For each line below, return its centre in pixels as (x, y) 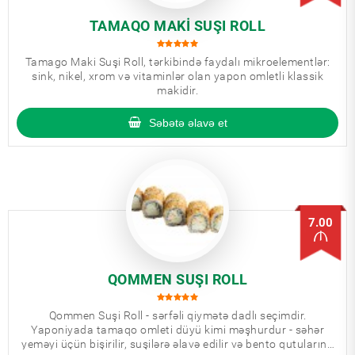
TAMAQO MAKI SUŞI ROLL (177, 26)
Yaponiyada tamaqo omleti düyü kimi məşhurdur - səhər (177, 330)
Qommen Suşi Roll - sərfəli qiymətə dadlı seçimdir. (177, 315)
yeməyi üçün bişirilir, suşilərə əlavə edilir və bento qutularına (177, 344)
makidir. (177, 90)
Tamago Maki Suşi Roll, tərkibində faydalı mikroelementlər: (177, 62)
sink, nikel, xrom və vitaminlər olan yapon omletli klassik (177, 76)
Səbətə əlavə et (188, 123)
